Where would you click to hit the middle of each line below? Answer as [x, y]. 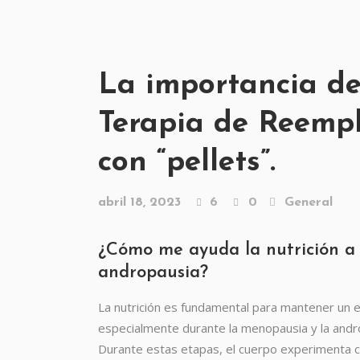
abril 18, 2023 [139, 202]
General [309, 202]
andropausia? [153, 273]
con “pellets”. [187, 163]
